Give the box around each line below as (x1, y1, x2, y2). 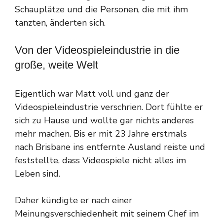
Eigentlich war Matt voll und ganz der (15, 87, 169, 100)
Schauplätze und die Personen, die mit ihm (15, 3, 188, 15)
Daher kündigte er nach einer (15, 194, 132, 206)
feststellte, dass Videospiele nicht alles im (15, 154, 186, 166)
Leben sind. (15, 167, 60, 180)
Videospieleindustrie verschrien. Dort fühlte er (15, 101, 203, 113)
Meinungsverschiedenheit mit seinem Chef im (15, 207, 199, 220)
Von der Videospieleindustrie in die (15, 43, 180, 56)
